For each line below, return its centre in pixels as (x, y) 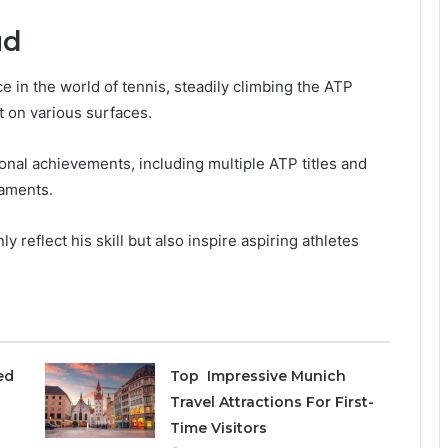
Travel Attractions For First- (271, 401)
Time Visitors (218, 427)
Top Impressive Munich (257, 375)
